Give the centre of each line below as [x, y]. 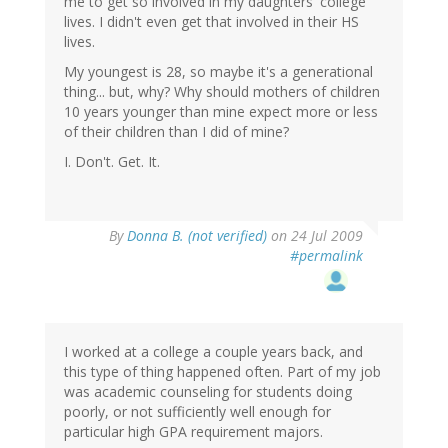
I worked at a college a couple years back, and [213, 352]
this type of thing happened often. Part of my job [222, 372]
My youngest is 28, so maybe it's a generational [218, 72]
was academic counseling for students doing [208, 392]
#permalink [326, 256]
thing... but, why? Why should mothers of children [222, 92]
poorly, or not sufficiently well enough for [197, 412]
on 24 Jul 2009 [315, 236]
